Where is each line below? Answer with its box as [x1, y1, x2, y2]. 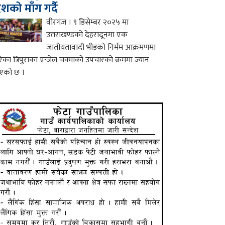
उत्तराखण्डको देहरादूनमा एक [46, 28, 128, 42]
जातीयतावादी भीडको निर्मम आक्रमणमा [46, 40, 156, 54]
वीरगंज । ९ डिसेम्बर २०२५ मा [46, 15, 129, 29]
